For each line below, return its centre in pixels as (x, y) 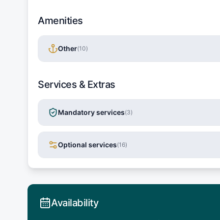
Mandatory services (91, 112)
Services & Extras (77, 84)
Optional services (87, 144)
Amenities (60, 20)
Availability (75, 203)
